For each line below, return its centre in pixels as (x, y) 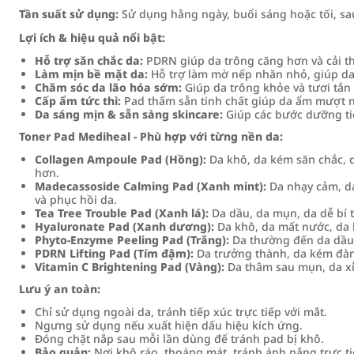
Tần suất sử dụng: (69, 14)
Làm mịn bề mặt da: (91, 74)
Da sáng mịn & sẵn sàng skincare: (129, 114)
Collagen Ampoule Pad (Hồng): (121, 159)
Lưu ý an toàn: (60, 289)
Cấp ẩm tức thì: (78, 101)
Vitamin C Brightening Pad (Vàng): (130, 267)
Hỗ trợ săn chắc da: (89, 60)
